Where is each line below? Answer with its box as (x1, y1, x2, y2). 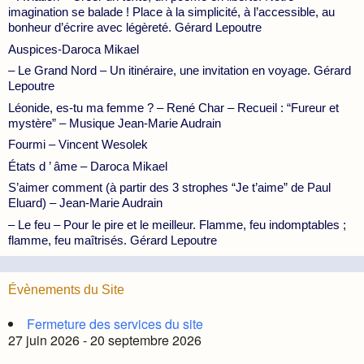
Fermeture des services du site (27, 314, 203, 333)
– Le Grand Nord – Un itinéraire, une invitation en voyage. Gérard (8, 63, 351, 77)
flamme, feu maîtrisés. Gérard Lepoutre (8, 232, 217, 247)
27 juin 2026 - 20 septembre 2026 (8, 330, 201, 349)
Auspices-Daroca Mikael (8, 41, 139, 56)
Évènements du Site (8, 282, 124, 297)
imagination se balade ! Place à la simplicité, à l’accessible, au (8, 5, 335, 19)
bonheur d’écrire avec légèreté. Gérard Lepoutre (8, 20, 262, 34)
